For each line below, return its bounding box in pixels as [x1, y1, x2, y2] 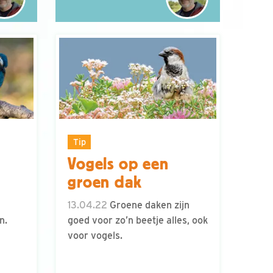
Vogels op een [68, 155, 169, 174]
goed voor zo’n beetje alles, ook [68, 214, 208, 227]
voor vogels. [68, 230, 122, 242]
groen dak [68, 173, 142, 192]
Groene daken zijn [107, 199, 190, 211]
